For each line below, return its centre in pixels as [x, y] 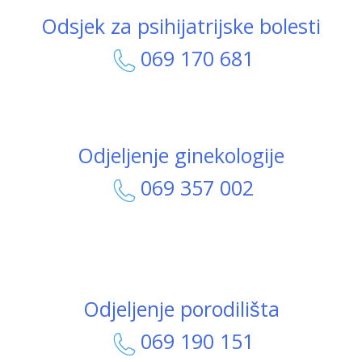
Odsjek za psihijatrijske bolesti [181, 25]
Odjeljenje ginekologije [181, 156]
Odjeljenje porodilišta [181, 309]
